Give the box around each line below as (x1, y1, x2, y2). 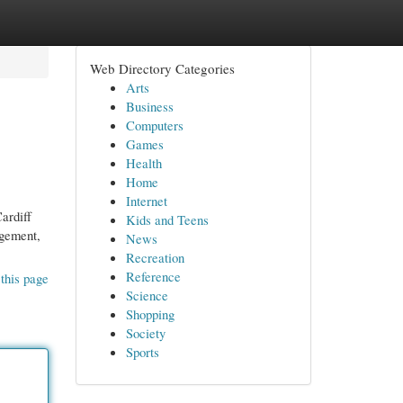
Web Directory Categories (89, 59, 235, 77)
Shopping (125, 305, 175, 323)
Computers (125, 116, 184, 134)
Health (125, 154, 162, 172)
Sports (125, 343, 159, 361)
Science (125, 286, 168, 304)
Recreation (125, 248, 184, 266)
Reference (125, 267, 181, 285)
